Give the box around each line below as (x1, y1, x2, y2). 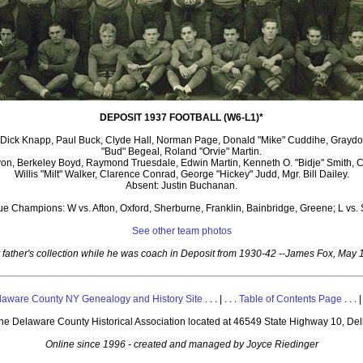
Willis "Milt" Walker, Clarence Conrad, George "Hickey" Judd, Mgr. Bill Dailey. (14, 169, 349, 181)
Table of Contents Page (238, 293, 342, 305)
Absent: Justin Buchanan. (126, 180, 237, 192)
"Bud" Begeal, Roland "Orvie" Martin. (101, 146, 262, 158)
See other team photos (131, 225, 232, 237)
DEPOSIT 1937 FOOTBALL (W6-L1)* (100, 112, 263, 124)
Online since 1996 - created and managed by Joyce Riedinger (45, 339, 318, 351)
